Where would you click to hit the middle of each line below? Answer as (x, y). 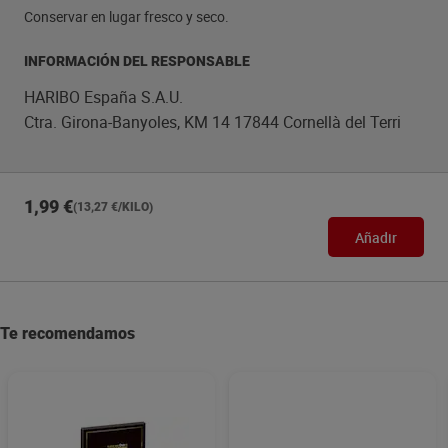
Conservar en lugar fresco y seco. (126, 16)
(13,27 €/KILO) (113, 207)
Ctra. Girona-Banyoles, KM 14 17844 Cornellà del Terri (212, 122)
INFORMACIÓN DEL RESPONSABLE (137, 61)
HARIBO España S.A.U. (103, 97)
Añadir (376, 237)
